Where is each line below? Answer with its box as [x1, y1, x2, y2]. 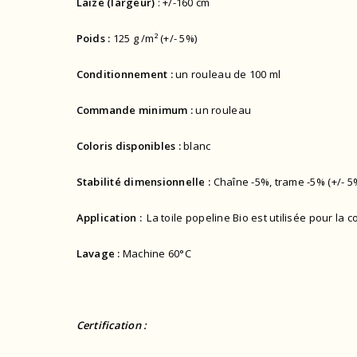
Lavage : [76, 246, 120, 261]
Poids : [76, 31, 111, 46]
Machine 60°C [120, 246, 191, 261]
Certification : [76, 318, 147, 333]
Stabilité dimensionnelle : [76, 175, 211, 190]
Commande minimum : [76, 103, 196, 118]
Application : [76, 210, 145, 226]
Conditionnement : [76, 67, 176, 82]
